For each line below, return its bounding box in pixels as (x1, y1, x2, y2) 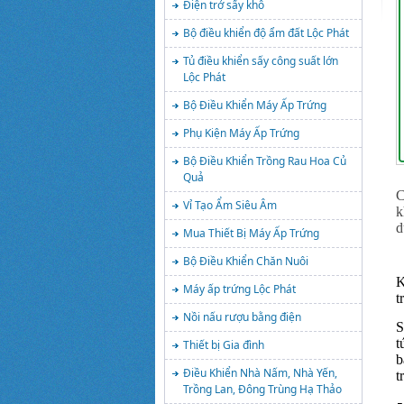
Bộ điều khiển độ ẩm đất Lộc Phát (183, 25, 349, 41)
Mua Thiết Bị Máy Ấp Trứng (183, 225, 319, 241)
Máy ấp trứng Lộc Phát (183, 281, 296, 297)
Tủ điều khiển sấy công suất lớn (183, 53, 338, 69)
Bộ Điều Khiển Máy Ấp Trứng (183, 97, 326, 113)
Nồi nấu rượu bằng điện (183, 309, 301, 325)
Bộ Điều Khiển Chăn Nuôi (183, 253, 308, 269)
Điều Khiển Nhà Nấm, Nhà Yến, (183, 365, 337, 381)
